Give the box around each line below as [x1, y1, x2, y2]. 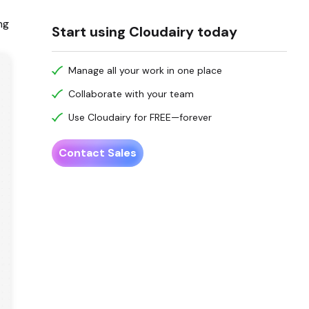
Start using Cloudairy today [52, 23, 238, 41]
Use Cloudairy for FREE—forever [68, 111, 212, 123]
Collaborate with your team [68, 88, 195, 100]
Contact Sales [59, 146, 137, 160]
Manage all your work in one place [68, 64, 223, 77]
